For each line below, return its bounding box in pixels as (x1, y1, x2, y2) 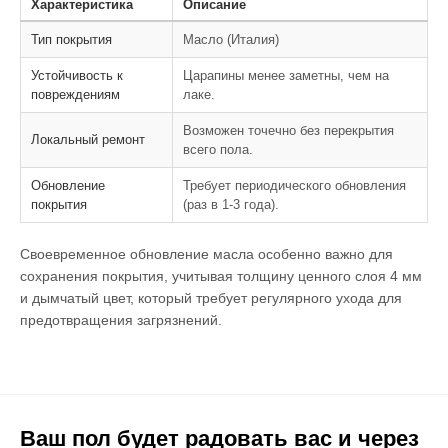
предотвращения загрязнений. (20, 312, 222, 329)
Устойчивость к (31, 68, 123, 84)
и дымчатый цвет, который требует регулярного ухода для (20, 290, 402, 307)
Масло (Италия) (183, 32, 279, 48)
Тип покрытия (31, 32, 112, 48)
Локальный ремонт (31, 132, 145, 148)
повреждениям (31, 87, 120, 103)
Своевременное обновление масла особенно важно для (20, 246, 393, 263)
